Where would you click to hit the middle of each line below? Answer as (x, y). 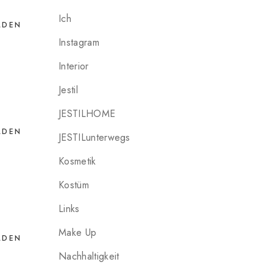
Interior (74, 66)
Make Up (78, 232)
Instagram (79, 42)
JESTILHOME (87, 114)
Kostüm (74, 185)
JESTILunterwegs (94, 137)
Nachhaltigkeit (89, 256)
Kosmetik (77, 161)
